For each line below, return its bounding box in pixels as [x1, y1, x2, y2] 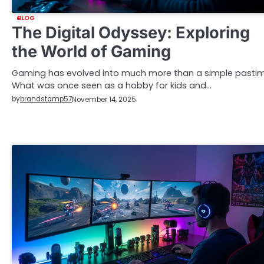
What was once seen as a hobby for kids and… [12, 80, 212, 92]
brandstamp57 [20, 94, 72, 104]
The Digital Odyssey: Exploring [12, 23, 250, 43]
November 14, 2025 [72, 94, 136, 104]
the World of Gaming [12, 42, 171, 62]
